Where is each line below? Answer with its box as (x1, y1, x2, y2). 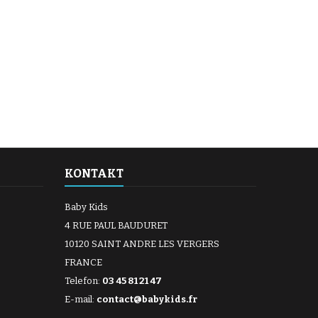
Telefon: (65, 275, 102, 286)
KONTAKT (65, 166, 124, 180)
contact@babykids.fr (97, 293, 197, 305)
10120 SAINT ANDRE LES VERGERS (65, 238, 219, 249)
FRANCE (65, 256, 102, 268)
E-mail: (65, 293, 97, 305)
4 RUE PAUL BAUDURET (65, 219, 168, 231)
